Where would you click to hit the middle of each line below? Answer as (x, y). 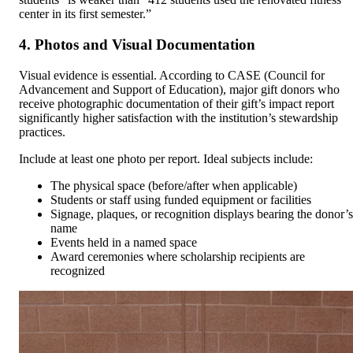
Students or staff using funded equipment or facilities (181, 199)
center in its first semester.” (85, 14)
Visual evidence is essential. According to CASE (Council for (172, 75)
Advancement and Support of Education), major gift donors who (179, 89)
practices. (42, 132)
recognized (78, 270)
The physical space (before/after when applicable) (174, 185)
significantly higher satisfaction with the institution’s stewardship (178, 117)
